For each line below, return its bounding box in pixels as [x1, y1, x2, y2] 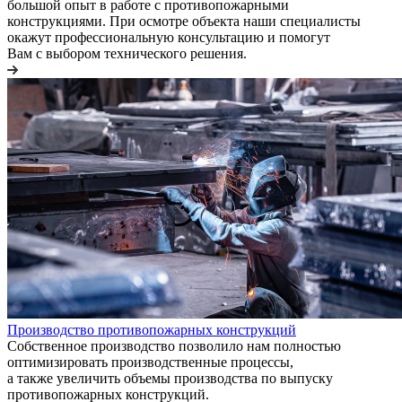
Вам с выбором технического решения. [7, 46, 247, 62]
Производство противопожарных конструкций [7, 322, 296, 338]
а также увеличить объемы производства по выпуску [7, 371, 333, 387]
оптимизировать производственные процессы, [7, 354, 293, 371]
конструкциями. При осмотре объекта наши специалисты [7, 13, 361, 30]
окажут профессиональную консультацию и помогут [7, 30, 330, 46]
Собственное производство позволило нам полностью [7, 338, 341, 354]
